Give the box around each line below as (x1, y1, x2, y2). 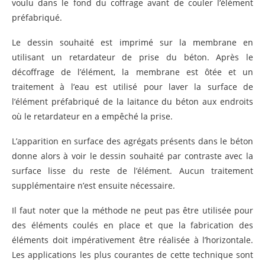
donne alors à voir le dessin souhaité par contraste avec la (12, 150, 253, 161)
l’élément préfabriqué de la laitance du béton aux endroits (12, 95, 253, 107)
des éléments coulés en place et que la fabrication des (12, 219, 253, 231)
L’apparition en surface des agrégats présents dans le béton (12, 135, 253, 147)
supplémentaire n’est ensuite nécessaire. (12, 179, 175, 191)
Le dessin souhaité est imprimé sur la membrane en (12, 36, 253, 48)
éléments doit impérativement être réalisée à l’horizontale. (12, 234, 253, 245)
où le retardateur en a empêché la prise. (12, 110, 173, 122)
